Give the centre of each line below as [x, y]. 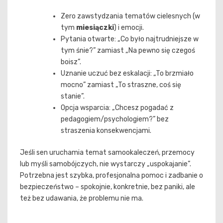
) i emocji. [129, 27]
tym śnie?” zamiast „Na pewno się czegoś [128, 50]
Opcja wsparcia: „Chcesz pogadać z [117, 108]
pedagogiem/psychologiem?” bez [115, 119]
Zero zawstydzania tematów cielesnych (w [130, 16]
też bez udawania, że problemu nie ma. [82, 198]
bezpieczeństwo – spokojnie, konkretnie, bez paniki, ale [108, 187]
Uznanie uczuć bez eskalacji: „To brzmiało [127, 73]
